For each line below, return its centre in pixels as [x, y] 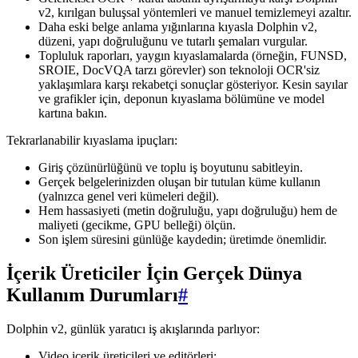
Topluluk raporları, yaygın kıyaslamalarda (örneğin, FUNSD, [193, 56]
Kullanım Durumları [92, 295]
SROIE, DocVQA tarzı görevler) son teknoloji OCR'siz [179, 70]
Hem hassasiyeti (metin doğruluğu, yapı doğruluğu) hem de [188, 211]
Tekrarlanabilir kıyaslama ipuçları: [92, 141]
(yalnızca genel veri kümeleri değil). [129, 197]
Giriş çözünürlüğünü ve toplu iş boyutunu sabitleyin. [171, 168]
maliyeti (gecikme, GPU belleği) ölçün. [137, 225]
